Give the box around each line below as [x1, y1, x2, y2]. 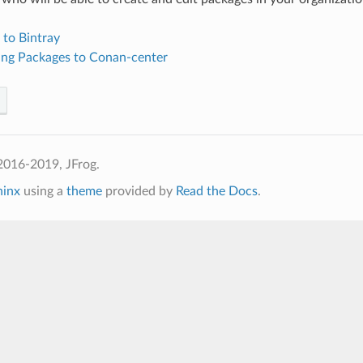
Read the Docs [175, 184, 258, 198]
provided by [101, 184, 176, 198]
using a [19, 184, 66, 198]
